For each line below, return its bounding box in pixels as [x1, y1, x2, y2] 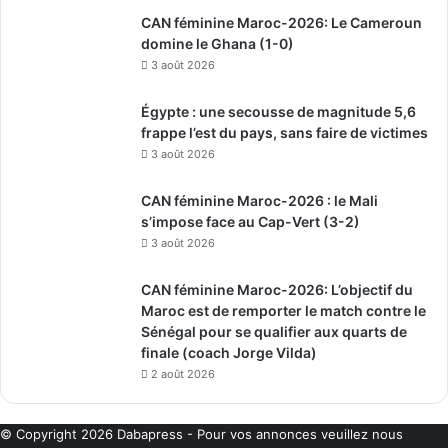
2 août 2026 [151, 367, 215, 382]
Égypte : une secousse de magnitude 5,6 [141, 103, 416, 121]
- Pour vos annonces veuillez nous [183, 426, 403, 443]
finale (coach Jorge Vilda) [141, 344, 317, 362]
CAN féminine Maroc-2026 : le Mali [141, 192, 378, 210]
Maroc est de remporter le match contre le [141, 302, 426, 320]
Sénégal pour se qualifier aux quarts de [141, 323, 407, 341]
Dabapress [117, 426, 183, 443]
